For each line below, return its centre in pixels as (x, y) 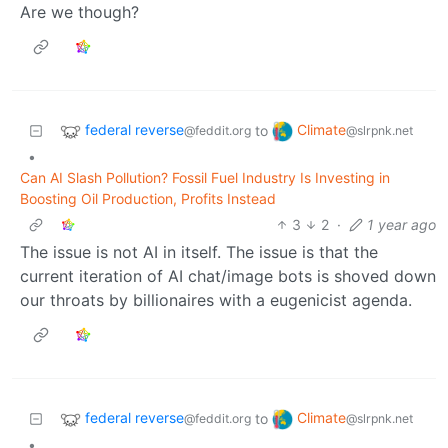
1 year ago (401, 224)
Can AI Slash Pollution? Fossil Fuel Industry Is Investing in (205, 177)
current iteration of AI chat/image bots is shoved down (228, 275)
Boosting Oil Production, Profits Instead (148, 198)
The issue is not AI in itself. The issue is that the (199, 251)
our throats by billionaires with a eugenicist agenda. (216, 299)
